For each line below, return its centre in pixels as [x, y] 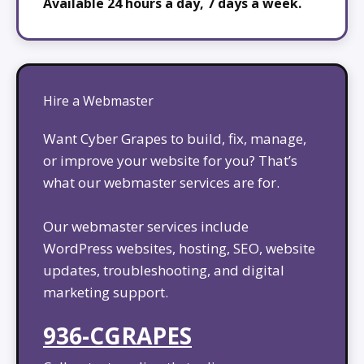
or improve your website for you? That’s [170, 160]
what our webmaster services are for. [161, 182]
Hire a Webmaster [98, 100]
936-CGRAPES [117, 336]
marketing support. [106, 292]
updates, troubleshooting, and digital [164, 270]
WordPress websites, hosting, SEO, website [179, 248]
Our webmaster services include [146, 226]
